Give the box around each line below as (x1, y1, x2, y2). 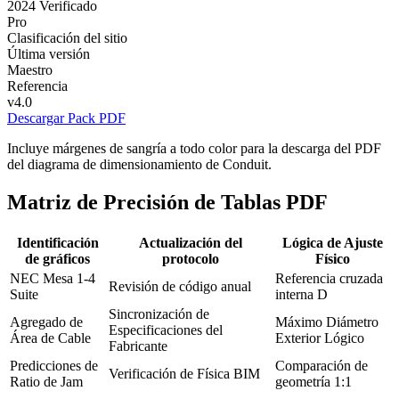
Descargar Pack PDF (7, 110, 126, 126)
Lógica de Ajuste (281, 234, 383, 250)
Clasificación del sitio (7, 29, 127, 45)
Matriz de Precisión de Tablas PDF (7, 190, 328, 214)
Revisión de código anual (109, 278, 251, 294)
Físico (314, 250, 350, 266)
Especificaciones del (109, 322, 223, 338)
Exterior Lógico (275, 330, 364, 346)
